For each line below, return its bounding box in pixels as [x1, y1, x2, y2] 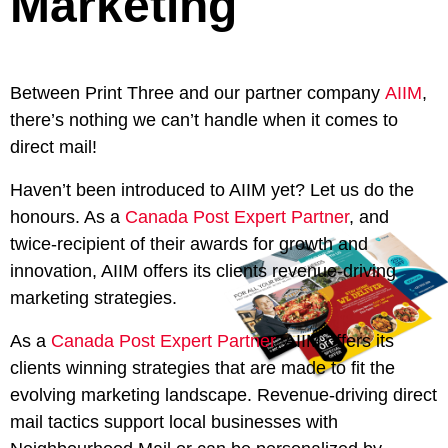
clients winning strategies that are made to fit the [10, 358, 395, 378]
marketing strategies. [10, 288, 177, 308]
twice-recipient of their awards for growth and [10, 234, 368, 254]
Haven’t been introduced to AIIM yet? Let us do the [10, 180, 414, 200]
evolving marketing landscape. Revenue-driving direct [10, 385, 437, 405]
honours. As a [10, 207, 120, 227]
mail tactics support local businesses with [10, 412, 338, 432]
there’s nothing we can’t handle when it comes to [10, 110, 398, 130]
